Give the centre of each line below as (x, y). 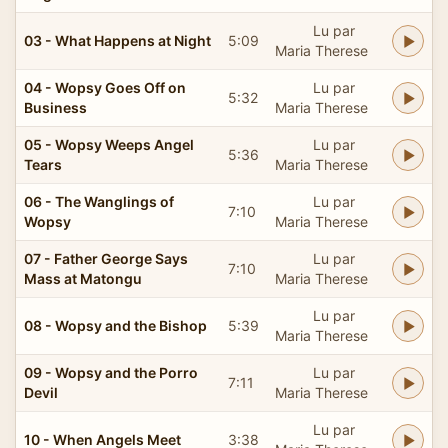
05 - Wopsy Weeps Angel (109, 144)
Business (55, 107)
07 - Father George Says (106, 258)
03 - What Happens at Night (117, 40)
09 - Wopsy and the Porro (111, 372)
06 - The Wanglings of (99, 201)
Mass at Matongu (83, 278)
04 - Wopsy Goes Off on (105, 87)
